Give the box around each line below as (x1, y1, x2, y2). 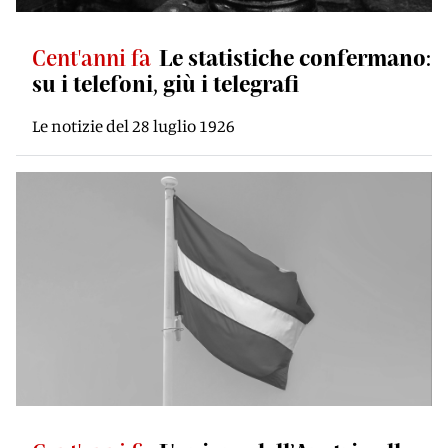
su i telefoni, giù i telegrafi (32, 70, 299, 96)
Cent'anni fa (32, 44, 151, 70)
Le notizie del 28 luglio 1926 (32, 115, 235, 136)
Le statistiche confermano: (159, 44, 431, 70)
